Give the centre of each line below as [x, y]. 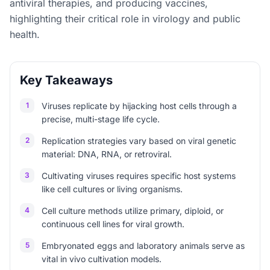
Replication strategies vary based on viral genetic [139, 141]
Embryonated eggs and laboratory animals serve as [143, 246]
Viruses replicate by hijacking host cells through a [139, 106]
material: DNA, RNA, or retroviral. [107, 154]
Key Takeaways [66, 80]
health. [25, 34]
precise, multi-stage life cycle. [101, 119]
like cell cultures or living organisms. [112, 189]
